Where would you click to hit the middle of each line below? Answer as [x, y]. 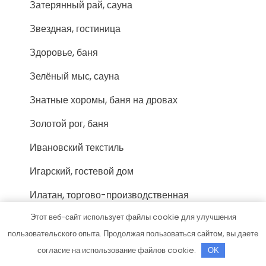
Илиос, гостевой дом [75, 233]
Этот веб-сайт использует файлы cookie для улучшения [133, 217]
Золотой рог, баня [69, 124]
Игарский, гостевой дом [82, 171]
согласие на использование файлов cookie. [117, 250]
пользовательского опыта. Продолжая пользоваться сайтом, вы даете [133, 234]
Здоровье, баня [64, 53]
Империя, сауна [65, 257]
